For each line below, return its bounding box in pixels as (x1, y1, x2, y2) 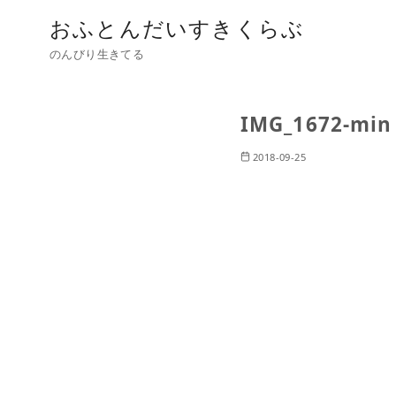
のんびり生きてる (49, 46, 145, 63)
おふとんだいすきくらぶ (49, 13, 305, 42)
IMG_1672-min (240, 110, 392, 139)
